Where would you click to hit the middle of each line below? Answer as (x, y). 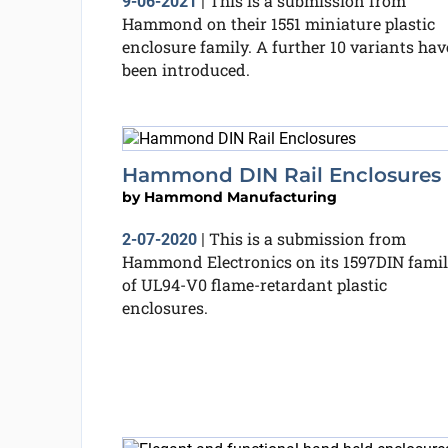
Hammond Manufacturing (240, 196)
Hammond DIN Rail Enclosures (281, 174)
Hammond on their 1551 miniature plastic (278, 23)
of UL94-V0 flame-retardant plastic (254, 284)
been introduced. (185, 69)
